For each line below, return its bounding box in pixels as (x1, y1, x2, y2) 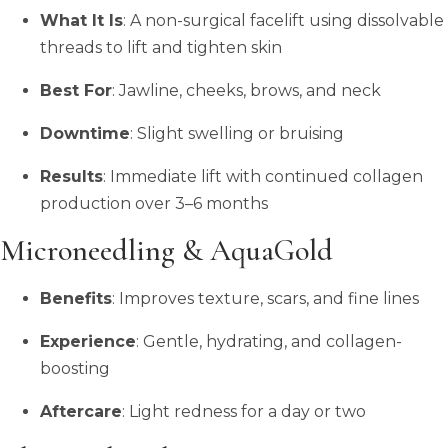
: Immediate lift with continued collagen (103, 166, 423, 186)
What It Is (40, 10, 123, 30)
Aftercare (40, 401, 122, 421)
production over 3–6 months (40, 193, 268, 213)
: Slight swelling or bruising (130, 123, 344, 143)
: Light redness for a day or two (122, 401, 366, 421)
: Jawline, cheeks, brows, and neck (112, 80, 381, 100)
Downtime (40, 123, 130, 143)
